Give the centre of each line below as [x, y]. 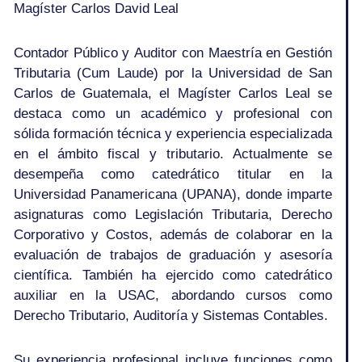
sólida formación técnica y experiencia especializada [173, 133]
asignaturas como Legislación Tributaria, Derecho [173, 214]
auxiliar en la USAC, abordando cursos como [173, 295]
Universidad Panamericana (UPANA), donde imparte [173, 194]
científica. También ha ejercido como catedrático [173, 275]
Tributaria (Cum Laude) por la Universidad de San [173, 73]
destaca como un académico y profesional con [173, 113]
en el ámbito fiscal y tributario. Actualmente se [173, 154]
